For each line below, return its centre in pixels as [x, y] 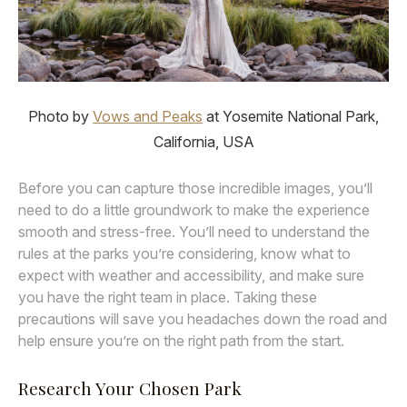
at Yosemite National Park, [291, 116]
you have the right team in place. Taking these [168, 297]
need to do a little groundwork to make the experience [194, 209]
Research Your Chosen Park [130, 388]
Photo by [60, 116]
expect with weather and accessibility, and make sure [191, 275]
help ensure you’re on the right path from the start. [181, 340]
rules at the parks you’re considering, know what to [184, 253]
